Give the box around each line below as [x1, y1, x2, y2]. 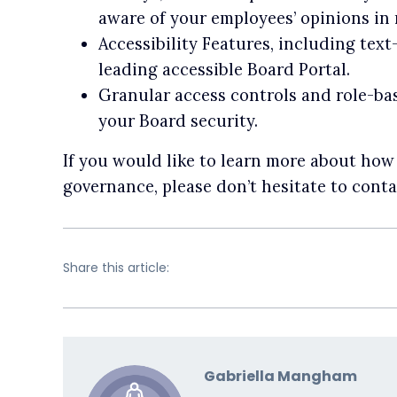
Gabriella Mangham [203, 365, 357, 386]
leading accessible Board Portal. [97, 58, 350, 80]
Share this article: [62, 259, 169, 277]
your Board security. [97, 110, 258, 131]
